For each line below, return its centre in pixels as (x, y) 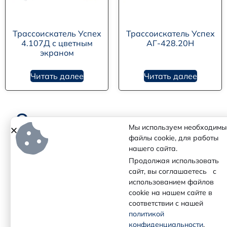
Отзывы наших (80, 119)
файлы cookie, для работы (177, 138)
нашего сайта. (153, 148)
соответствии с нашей (166, 203)
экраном (57, 52)
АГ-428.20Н (170, 43)
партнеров (62, 137)
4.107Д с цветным (57, 43)
